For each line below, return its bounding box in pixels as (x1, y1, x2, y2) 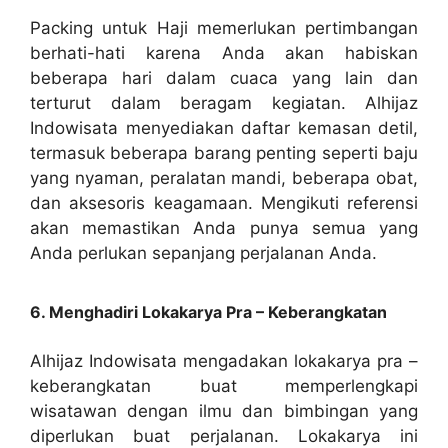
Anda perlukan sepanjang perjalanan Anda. (30, 242, 377, 263)
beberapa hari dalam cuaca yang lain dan (30, 67, 418, 88)
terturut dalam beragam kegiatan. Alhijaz (30, 92, 418, 113)
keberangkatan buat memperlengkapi (30, 376, 418, 397)
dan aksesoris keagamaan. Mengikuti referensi (30, 192, 418, 213)
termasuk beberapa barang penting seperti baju (30, 142, 418, 163)
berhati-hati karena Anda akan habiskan (30, 42, 418, 63)
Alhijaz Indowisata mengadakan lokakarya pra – (30, 351, 418, 372)
